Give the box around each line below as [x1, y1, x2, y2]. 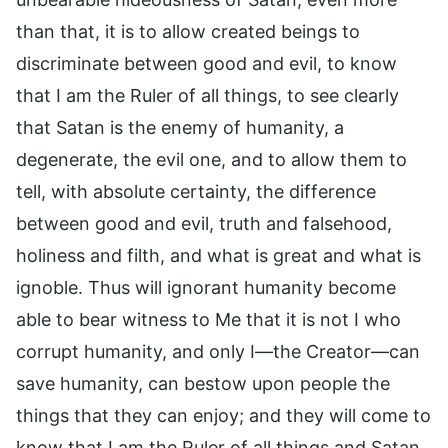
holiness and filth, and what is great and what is [16, 244, 421, 266]
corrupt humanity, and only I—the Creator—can [16, 340, 420, 362]
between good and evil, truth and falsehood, [16, 212, 392, 234]
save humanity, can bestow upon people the [16, 372, 390, 394]
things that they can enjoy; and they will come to [16, 404, 431, 426]
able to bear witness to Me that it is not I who [16, 308, 401, 330]
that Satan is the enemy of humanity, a [16, 116, 344, 138]
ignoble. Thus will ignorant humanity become [16, 276, 396, 298]
